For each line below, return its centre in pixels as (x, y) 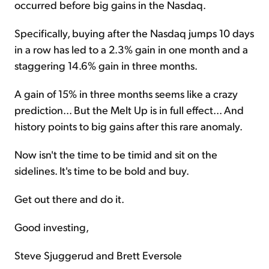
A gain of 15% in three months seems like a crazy (126, 93)
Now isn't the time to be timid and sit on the (116, 154)
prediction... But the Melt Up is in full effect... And (129, 109)
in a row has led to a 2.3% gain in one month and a (131, 49)
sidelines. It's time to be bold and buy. (102, 170)
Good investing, (52, 226)
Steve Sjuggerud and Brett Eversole (98, 255)
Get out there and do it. (69, 198)
